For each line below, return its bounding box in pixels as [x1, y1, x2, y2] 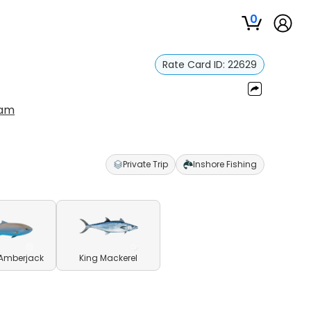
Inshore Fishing [192, 158, 257, 170]
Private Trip [122, 158, 168, 170]
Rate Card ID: [162, 58, 228, 72]
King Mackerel [79, 252, 138, 264]
